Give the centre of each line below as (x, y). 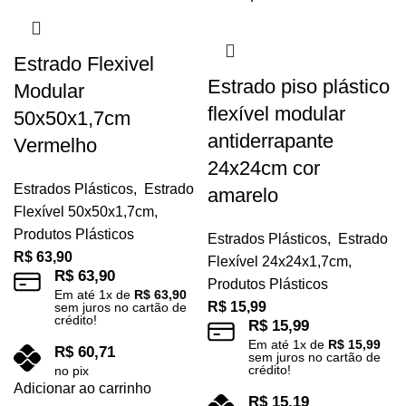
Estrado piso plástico (299, 87)
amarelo (243, 196)
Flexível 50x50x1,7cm (84, 212)
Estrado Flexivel (84, 64)
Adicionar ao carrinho (82, 389)
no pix (72, 371)
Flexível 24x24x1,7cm (278, 262)
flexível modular (276, 114)
